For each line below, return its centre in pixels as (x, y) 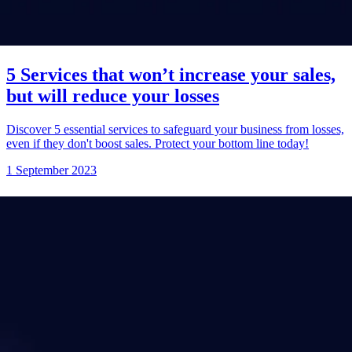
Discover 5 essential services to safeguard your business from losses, (175, 129)
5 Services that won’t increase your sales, (171, 75)
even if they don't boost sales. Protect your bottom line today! (158, 143)
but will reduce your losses (113, 96)
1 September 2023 (51, 170)
